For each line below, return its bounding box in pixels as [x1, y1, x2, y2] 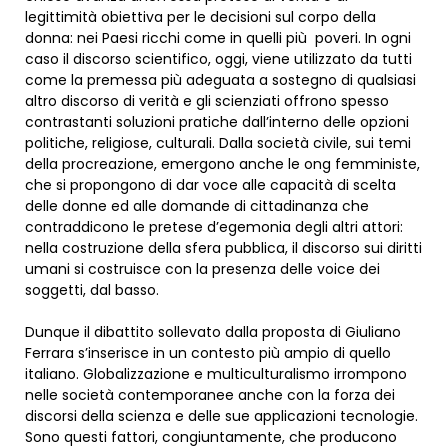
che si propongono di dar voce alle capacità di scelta [25, 175, 396, 196]
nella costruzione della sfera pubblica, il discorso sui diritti [25, 238, 422, 259]
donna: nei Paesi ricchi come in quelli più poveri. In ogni [25, 28, 411, 49]
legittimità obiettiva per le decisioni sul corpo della [25, 7, 376, 28]
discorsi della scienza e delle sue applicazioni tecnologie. [25, 406, 418, 427]
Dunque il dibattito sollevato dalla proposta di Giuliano [25, 322, 401, 343]
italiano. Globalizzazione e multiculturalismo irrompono [25, 364, 407, 385]
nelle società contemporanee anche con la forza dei [25, 385, 395, 406]
